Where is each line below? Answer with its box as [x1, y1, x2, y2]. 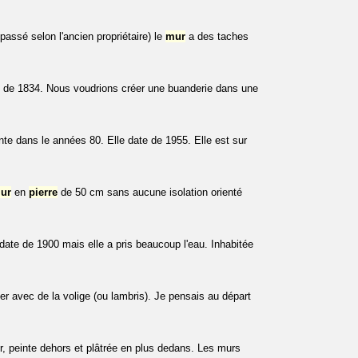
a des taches [185, 30, 249, 43]
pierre [29, 186, 58, 199]
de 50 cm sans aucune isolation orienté [58, 186, 242, 199]
